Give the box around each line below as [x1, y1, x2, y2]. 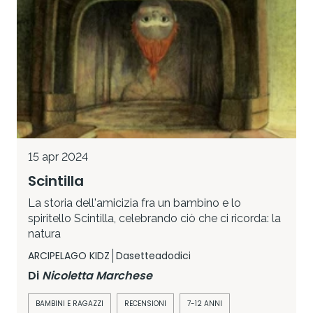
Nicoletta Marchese [42, 268, 152, 284]
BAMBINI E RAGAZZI [36, 298, 103, 310]
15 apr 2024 [28, 150, 88, 164]
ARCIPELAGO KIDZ [28, 249, 110, 263]
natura [28, 227, 61, 241]
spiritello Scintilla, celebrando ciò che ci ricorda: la [28, 212, 281, 226]
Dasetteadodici [116, 249, 191, 263]
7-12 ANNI [187, 298, 222, 310]
